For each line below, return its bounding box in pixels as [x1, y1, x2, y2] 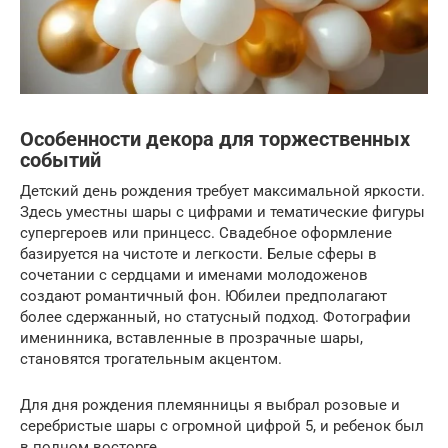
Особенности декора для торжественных [20, 128, 410, 152]
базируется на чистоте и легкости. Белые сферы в [20, 244, 377, 263]
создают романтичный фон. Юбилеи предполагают [20, 286, 387, 305]
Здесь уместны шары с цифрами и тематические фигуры [20, 202, 425, 221]
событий [20, 149, 101, 173]
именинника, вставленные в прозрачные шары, [20, 328, 363, 347]
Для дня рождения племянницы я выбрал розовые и [20, 395, 400, 414]
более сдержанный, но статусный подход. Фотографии [20, 307, 411, 326]
